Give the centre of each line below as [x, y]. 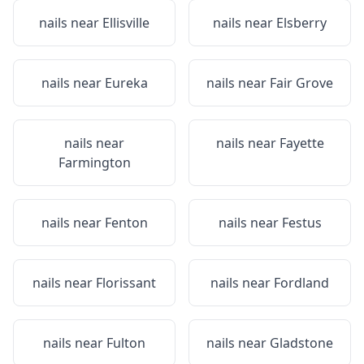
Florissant [126, 283]
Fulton [126, 343]
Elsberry [301, 23]
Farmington [94, 162]
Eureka [126, 83]
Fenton [126, 223]
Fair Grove [301, 83]
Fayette [301, 143]
